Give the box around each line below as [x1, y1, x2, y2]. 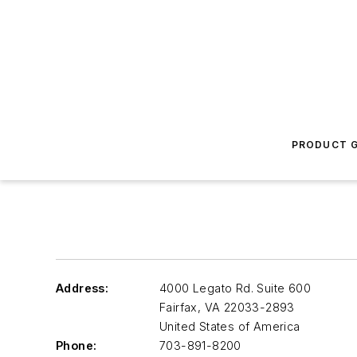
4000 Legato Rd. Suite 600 [159, 281, 311, 295]
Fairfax [159, 300, 198, 314]
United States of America [159, 320, 300, 333]
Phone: [56, 339, 97, 352]
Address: [56, 281, 109, 295]
